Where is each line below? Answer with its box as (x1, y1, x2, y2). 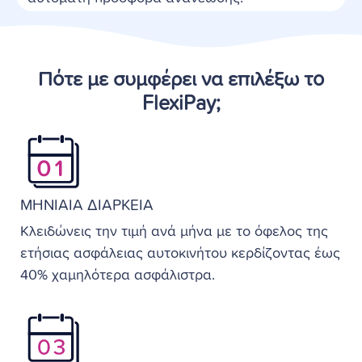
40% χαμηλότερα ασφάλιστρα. (20, 267, 215, 283)
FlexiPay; (141, 93, 221, 114)
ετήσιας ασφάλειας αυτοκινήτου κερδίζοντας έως (20, 246, 340, 261)
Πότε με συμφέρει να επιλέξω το (38, 69, 324, 90)
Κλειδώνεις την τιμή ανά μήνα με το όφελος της (20, 224, 328, 239)
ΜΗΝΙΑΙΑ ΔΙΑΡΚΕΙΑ (20, 197, 154, 213)
